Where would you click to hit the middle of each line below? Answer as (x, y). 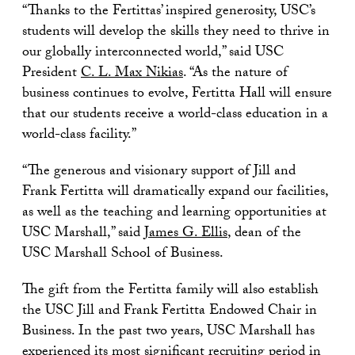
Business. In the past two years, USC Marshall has (168, 332)
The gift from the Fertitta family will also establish (170, 291)
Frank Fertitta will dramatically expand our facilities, (175, 193)
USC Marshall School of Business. (123, 255)
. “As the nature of (235, 74)
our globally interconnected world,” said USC (153, 53)
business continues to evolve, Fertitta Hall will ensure (177, 95)
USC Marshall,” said (83, 234)
